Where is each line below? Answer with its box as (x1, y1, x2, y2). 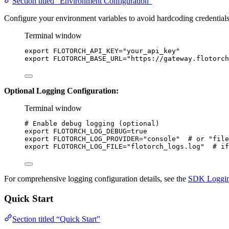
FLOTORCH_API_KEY (53, 47, 119, 55)
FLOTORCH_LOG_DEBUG (53, 127, 127, 135)
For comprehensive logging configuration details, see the (4, 174, 188, 183)
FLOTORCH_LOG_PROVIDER (53, 135, 139, 143)
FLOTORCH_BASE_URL (53, 55, 123, 62)
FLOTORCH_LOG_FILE (53, 143, 123, 150)
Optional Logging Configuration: (4, 86, 119, 95)
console (147, 135, 176, 143)
